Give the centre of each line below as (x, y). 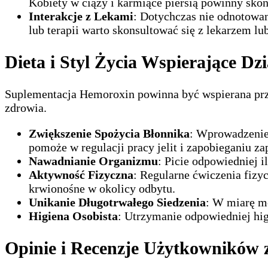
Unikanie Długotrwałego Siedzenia (117, 202)
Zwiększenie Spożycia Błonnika (109, 134)
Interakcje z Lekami (81, 16)
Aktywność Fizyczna (81, 175)
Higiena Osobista (73, 216)
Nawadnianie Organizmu (93, 161)
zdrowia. (26, 108)
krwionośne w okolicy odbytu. (102, 189)
